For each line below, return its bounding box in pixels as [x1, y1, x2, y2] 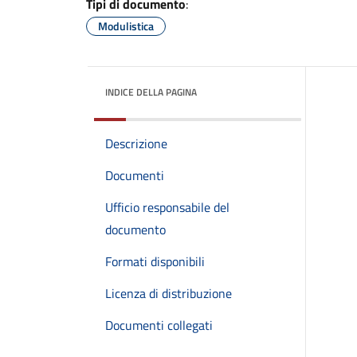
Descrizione [105, 134, 167, 153]
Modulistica [98, 18, 154, 34]
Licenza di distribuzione [105, 284, 232, 303]
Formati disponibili [105, 252, 205, 271]
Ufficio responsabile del [105, 198, 229, 217]
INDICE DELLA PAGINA [105, 84, 197, 100]
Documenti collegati [105, 316, 213, 335]
